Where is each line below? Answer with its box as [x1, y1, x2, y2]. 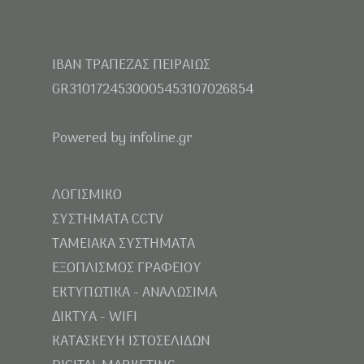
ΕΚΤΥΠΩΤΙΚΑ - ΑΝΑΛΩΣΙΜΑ [52, 282, 217, 305]
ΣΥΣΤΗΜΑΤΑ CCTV [52, 209, 163, 232]
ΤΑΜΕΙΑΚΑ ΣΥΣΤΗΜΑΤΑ [52, 233, 195, 256]
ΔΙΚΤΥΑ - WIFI [52, 306, 137, 329]
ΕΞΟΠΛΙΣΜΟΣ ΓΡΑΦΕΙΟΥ [52, 258, 201, 280]
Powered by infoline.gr [52, 128, 193, 150]
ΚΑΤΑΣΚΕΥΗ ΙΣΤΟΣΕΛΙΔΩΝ [52, 331, 210, 353]
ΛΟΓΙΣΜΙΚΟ [52, 184, 122, 207]
